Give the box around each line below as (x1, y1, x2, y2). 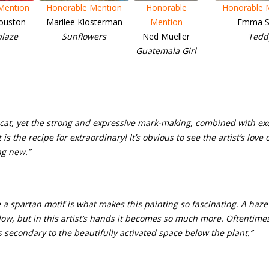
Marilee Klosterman (46, 16, 122, 28)
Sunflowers (62, 31, 106, 42)
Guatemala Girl (136, 45, 196, 56)
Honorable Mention (46, 2, 122, 13)
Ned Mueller (142, 31, 190, 42)
